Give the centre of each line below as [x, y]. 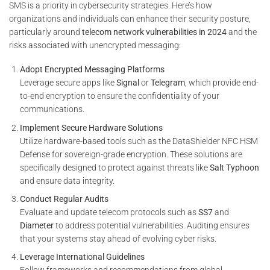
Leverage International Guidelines [83, 257]
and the [242, 32]
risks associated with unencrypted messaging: [95, 45]
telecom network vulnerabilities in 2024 [154, 32]
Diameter [37, 225]
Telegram [168, 83]
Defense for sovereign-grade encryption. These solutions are [131, 154]
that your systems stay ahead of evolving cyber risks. [118, 239]
